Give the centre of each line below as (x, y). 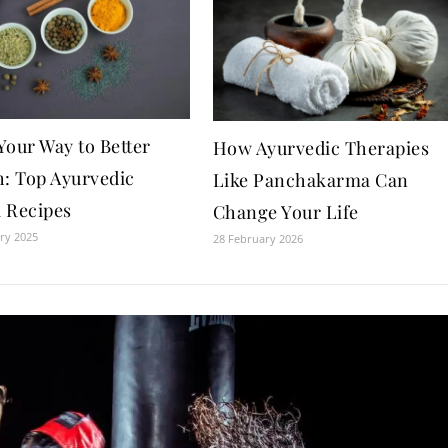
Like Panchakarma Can (310, 179)
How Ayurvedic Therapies (321, 147)
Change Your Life (285, 211)
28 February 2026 (257, 238)
